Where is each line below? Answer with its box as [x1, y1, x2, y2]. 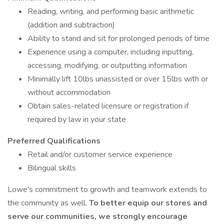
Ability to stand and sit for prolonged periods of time [27, 33, 209, 44]
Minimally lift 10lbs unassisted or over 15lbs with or [27, 73, 208, 84]
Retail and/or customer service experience [27, 149, 172, 160]
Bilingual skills [27, 162, 76, 173]
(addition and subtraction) [27, 19, 115, 30]
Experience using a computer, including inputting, [27, 46, 193, 57]
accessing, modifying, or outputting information [27, 60, 187, 71]
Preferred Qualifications [7, 135, 100, 146]
